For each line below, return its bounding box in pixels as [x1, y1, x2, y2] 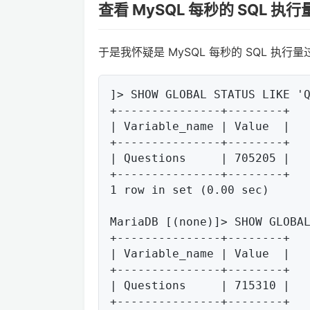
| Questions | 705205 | [110, 151, 290, 165]
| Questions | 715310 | [110, 278, 290, 292]
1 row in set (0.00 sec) [110, 183, 269, 197]
